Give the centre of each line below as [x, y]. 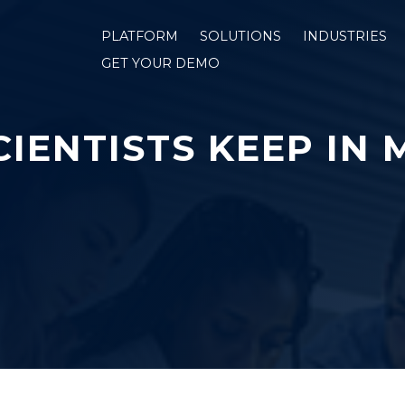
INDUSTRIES [345, 36]
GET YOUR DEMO [160, 63]
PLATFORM [140, 36]
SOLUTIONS [240, 36]
